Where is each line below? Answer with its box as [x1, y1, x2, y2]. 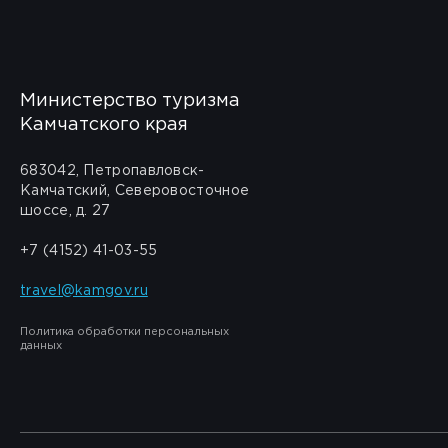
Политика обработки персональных [20, 327, 229, 337]
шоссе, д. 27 [20, 205, 111, 217]
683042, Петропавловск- [20, 165, 205, 177]
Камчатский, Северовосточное [20, 185, 250, 197]
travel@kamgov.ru [20, 285, 148, 297]
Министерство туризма [20, 93, 240, 109]
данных [20, 341, 62, 351]
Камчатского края [20, 117, 188, 133]
